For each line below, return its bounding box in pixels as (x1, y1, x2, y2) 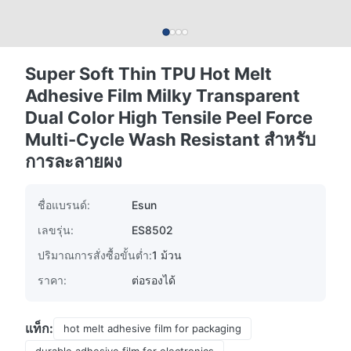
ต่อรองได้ (132, 273, 175, 287)
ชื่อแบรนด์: (38, 198, 90, 212)
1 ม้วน (152, 248, 182, 262)
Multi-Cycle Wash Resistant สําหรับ (25, 129, 316, 150)
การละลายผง (25, 151, 122, 172)
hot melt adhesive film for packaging (63, 322, 241, 335)
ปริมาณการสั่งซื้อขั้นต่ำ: (38, 248, 152, 262)
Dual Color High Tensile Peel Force (25, 107, 313, 128)
